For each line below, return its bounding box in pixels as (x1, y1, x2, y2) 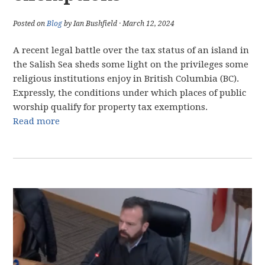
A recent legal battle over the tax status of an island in (13, 45, 250, 56)
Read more (13, 116, 60, 127)
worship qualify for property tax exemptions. (13, 102, 208, 112)
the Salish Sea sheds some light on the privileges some (13, 59, 249, 70)
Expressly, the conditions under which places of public (13, 88, 247, 98)
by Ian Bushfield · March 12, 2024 (62, 20, 175, 28)
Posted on (13, 20, 47, 28)
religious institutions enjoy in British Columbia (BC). (13, 73, 240, 84)
